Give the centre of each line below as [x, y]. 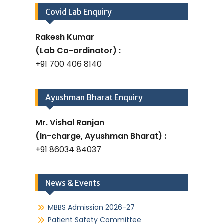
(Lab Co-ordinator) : [78, 50]
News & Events [73, 183]
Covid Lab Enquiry [79, 12]
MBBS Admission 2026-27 [91, 207]
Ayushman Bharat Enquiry [94, 97]
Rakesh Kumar [65, 37]
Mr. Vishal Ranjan [70, 122]
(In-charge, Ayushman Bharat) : [101, 136]
